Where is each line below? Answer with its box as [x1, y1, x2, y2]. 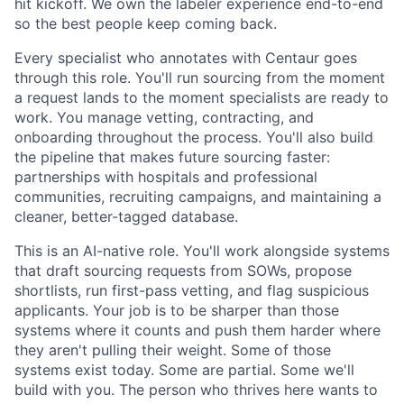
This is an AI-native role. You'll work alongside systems [14, 242, 390, 261]
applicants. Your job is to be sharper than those [14, 301, 339, 320]
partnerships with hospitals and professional [14, 168, 317, 187]
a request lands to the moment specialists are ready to [14, 88, 389, 107]
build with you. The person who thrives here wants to [14, 381, 378, 399]
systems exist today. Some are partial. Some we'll [14, 361, 354, 380]
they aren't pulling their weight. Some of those [14, 341, 331, 360]
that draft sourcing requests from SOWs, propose [14, 262, 352, 280]
